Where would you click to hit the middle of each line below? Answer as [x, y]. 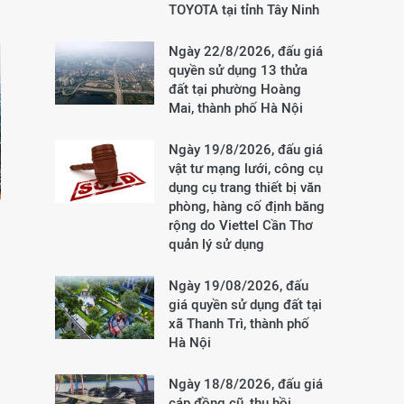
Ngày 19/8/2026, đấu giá [246, 149]
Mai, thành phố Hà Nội [236, 108]
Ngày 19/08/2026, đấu [239, 285]
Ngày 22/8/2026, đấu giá [246, 51]
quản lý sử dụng [216, 244]
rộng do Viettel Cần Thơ [241, 225]
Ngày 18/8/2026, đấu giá [246, 384]
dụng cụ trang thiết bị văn [245, 187]
